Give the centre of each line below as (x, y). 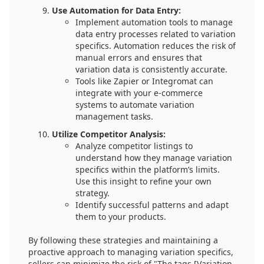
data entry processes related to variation (156, 34)
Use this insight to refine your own (143, 181)
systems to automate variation (135, 105)
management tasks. (114, 116)
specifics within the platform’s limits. (148, 169)
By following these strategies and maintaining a (123, 240)
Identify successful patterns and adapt (152, 205)
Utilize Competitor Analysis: (109, 134)
